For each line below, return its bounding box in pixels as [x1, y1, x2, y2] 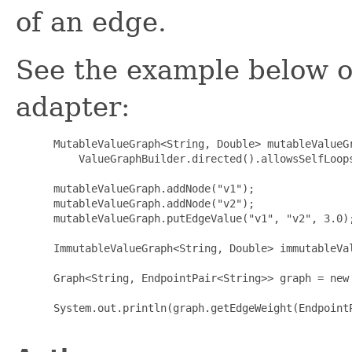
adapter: [16, 90, 130, 123]
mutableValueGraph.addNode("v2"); [47, 196, 255, 210]
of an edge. [16, 5, 167, 38]
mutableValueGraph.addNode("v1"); [47, 181, 255, 195]
